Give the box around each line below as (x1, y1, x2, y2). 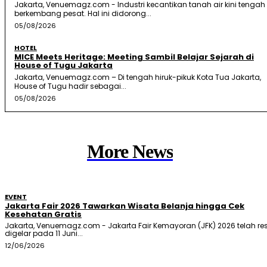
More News (87, 140, 173, 162)
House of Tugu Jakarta (14, 59, 113, 71)
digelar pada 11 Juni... (5, 228, 83, 238)
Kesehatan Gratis (5, 208, 82, 220)
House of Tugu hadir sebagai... (14, 80, 126, 91)
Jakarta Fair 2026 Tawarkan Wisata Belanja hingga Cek (5, 200, 244, 212)
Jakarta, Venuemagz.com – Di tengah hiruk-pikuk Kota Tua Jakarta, (14, 72, 261, 82)
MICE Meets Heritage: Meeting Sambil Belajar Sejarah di (14, 51, 254, 63)
